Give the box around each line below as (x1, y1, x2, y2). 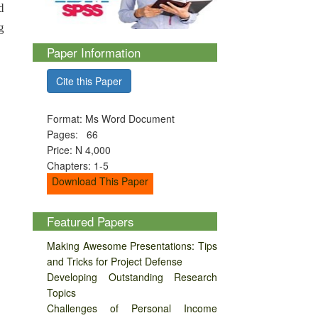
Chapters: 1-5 (47, 158, 109, 173)
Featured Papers (47, 213, 133, 231)
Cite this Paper (56, 74, 122, 88)
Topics (47, 285, 76, 300)
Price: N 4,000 (47, 143, 111, 158)
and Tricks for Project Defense (47, 254, 182, 269)
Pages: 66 (47, 127, 98, 142)
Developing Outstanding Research (47, 270, 217, 285)
